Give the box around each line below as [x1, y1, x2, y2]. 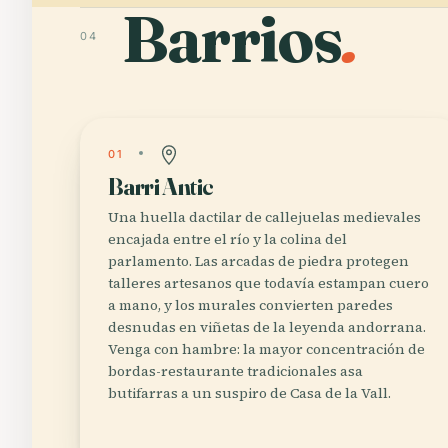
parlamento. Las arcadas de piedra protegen [108, 251, 409, 271]
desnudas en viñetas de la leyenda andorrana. [108, 317, 426, 337]
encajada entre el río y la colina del [108, 229, 347, 249]
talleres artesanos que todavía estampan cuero [108, 273, 429, 293]
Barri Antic [108, 172, 214, 201]
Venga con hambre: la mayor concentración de [108, 339, 425, 359]
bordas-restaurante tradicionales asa [108, 361, 363, 381]
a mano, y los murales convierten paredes [108, 295, 393, 315]
